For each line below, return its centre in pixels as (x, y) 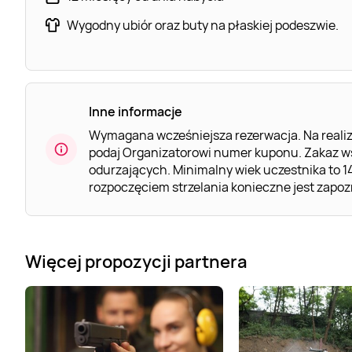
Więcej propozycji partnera (136, 261)
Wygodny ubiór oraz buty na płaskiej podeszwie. (203, 25)
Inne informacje (136, 111)
